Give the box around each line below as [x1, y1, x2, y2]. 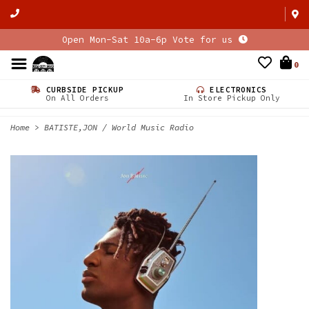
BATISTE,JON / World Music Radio [44, 122, 194, 132]
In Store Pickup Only [183, 93, 280, 103]
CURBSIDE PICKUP [41, 85, 124, 94]
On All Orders [46, 93, 109, 103]
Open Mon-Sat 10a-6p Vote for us [61, 34, 239, 46]
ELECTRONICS [204, 85, 267, 94]
